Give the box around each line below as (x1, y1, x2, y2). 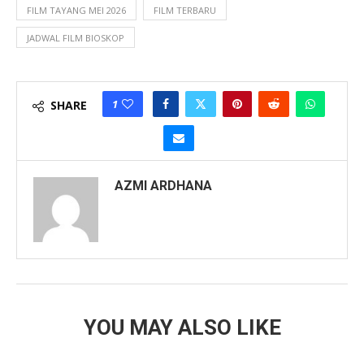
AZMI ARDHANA (115, 177, 212, 193)
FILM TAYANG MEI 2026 (27, 3, 126, 16)
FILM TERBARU (154, 3, 216, 16)
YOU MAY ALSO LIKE (83, 314, 281, 340)
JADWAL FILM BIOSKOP (27, 31, 124, 44)
